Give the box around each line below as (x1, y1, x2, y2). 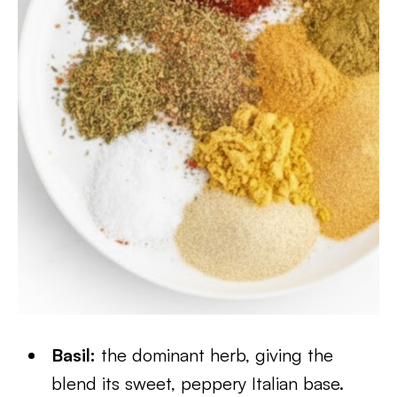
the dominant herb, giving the (96, 344, 334, 366)
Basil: (51, 344, 97, 366)
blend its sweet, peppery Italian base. (51, 372, 345, 394)
